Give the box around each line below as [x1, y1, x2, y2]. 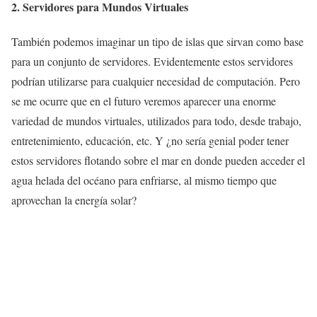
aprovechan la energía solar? [11, 192, 137, 207]
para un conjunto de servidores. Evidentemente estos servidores [11, 53, 293, 69]
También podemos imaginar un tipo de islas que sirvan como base [11, 33, 304, 49]
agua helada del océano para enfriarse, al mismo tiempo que [11, 172, 277, 188]
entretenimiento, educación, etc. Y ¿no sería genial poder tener [11, 132, 289, 148]
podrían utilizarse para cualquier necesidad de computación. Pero [11, 73, 300, 88]
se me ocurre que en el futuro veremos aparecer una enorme [11, 93, 276, 108]
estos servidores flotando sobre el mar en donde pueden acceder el [11, 152, 305, 168]
